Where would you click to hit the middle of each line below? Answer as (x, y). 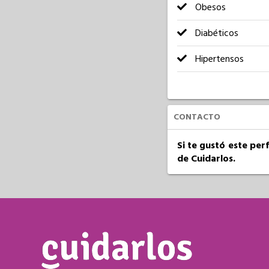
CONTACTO (197, 117)
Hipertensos (218, 59)
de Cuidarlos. (206, 158)
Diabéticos (215, 33)
